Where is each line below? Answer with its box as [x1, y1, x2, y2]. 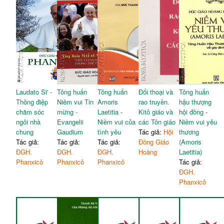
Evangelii [56, 117, 83, 127]
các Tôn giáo [138, 117, 175, 127]
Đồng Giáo [138, 137, 169, 147]
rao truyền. [138, 97, 169, 107]
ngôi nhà [16, 117, 41, 127]
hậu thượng [179, 97, 212, 107]
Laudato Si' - [16, 87, 52, 97]
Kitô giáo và [138, 107, 173, 117]
